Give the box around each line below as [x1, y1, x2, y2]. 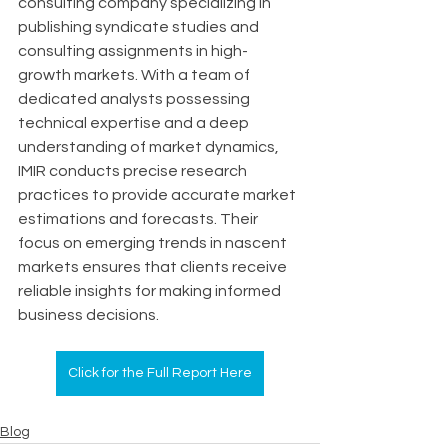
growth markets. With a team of [18, 67, 253, 83]
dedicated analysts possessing [18, 91, 253, 107]
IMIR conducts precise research [18, 163, 250, 179]
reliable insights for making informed [18, 283, 284, 299]
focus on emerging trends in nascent [18, 235, 290, 251]
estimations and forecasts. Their [18, 211, 261, 227]
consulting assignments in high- [18, 43, 248, 59]
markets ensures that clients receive [18, 259, 290, 275]
